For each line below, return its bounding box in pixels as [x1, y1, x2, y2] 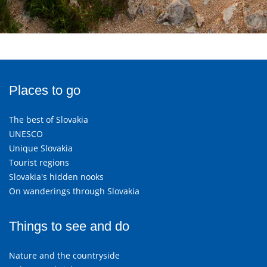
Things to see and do [9, 219, 129, 234]
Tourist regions [9, 157, 69, 168]
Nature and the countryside [9, 250, 120, 261]
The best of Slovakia [9, 114, 88, 125]
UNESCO [9, 128, 43, 139]
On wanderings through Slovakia [9, 185, 139, 197]
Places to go [9, 83, 80, 98]
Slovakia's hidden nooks [9, 171, 104, 182]
